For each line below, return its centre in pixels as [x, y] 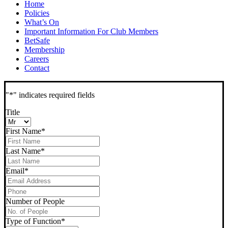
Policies [37, 13]
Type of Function [33, 221]
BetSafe [37, 41]
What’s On [42, 22]
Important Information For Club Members [91, 32]
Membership [45, 50]
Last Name [23, 151]
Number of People [35, 202]
